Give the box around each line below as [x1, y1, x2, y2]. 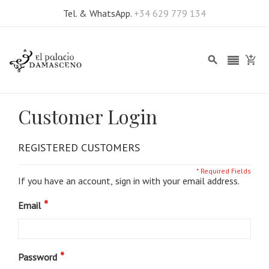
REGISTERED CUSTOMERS [18, 141, 140, 154]
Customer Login [18, 103, 157, 129]
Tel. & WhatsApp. [63, 7, 134, 19]
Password [18, 251, 57, 263]
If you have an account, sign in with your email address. [18, 175, 240, 187]
